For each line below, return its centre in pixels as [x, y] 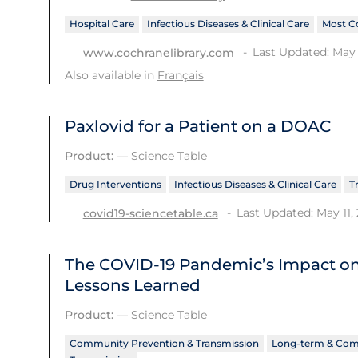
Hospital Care [101, 24]
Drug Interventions [115, 184]
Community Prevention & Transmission [164, 343]
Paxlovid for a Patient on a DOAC [197, 126]
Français [180, 75]
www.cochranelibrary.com [158, 52]
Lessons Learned [132, 285]
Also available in [111, 75]
